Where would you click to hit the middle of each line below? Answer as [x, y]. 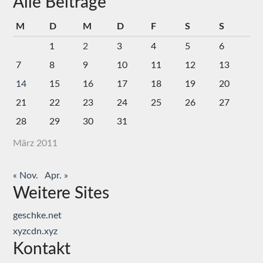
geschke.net [37, 216]
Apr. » [56, 176]
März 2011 [35, 144]
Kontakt [42, 249]
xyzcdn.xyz [35, 232]
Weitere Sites [61, 193]
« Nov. [26, 176]
